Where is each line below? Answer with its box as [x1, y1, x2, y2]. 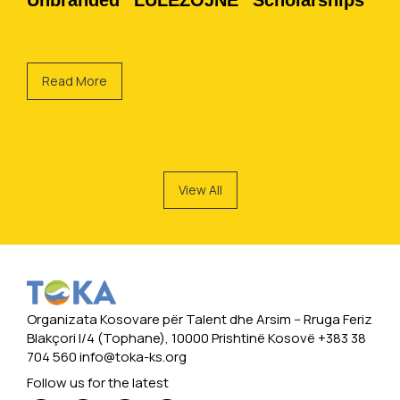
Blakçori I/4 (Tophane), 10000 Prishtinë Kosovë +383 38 [27, 329, 366, 348]
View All [178, 181, 222, 198]
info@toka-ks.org [79, 347, 187, 367]
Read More [42, 72, 107, 89]
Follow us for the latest [27, 373, 169, 393]
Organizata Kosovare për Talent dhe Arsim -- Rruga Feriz [27, 310, 372, 329]
